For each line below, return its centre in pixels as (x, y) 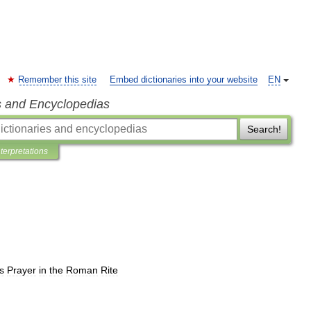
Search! (264, 129)
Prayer (22, 270)
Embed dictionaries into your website (184, 80)
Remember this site (57, 80)
